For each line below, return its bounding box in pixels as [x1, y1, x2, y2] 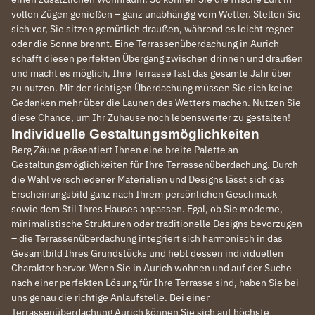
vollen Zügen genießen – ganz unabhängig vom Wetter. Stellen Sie [11, 7, 301, 20]
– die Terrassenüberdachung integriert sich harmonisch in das [11, 231, 283, 245]
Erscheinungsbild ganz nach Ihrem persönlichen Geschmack [11, 187, 277, 200]
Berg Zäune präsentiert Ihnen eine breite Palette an [11, 143, 238, 156]
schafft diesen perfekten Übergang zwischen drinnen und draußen [11, 51, 303, 65]
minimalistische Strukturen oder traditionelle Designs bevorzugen [11, 217, 302, 230]
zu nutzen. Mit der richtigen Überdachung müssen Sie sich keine [11, 81, 293, 94]
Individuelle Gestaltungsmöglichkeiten [11, 126, 259, 141]
